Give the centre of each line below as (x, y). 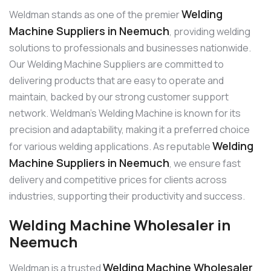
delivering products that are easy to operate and (116, 81)
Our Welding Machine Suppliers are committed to (116, 64)
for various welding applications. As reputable (111, 147)
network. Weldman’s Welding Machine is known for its (125, 113)
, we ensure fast (205, 164)
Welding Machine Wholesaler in (120, 225)
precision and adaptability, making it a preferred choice (129, 130)
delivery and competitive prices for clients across (118, 180)
